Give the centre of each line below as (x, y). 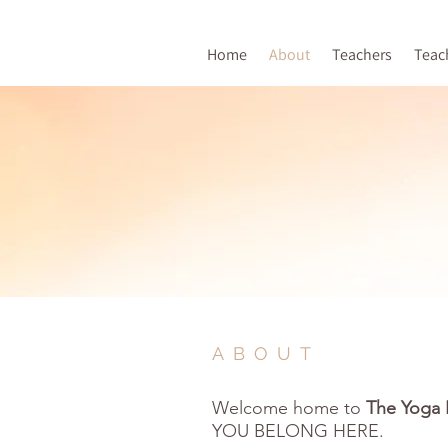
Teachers (362, 54)
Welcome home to (289, 408)
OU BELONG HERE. (303, 431)
